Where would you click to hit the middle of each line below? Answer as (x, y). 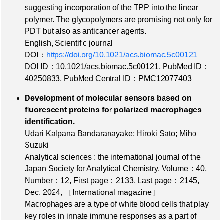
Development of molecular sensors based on (108, 98)
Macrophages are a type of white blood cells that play (117, 204)
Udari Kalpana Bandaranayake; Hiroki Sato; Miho (110, 133)
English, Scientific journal (69, 43)
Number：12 (47, 180)
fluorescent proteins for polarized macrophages (113, 110)
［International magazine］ (112, 192)
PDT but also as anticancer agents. (85, 31)
